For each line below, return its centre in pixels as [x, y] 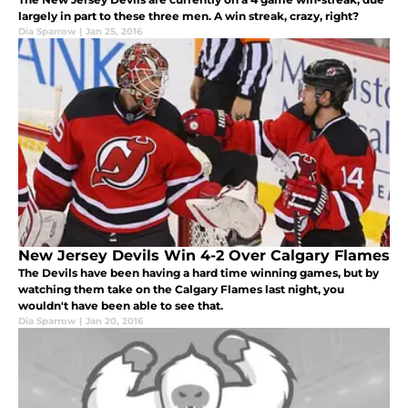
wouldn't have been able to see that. [121, 305]
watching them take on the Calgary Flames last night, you [181, 289]
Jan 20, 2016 [114, 321]
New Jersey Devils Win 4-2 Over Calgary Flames [204, 255]
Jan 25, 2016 [114, 31]
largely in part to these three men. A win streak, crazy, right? [189, 15]
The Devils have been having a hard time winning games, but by [199, 272]
